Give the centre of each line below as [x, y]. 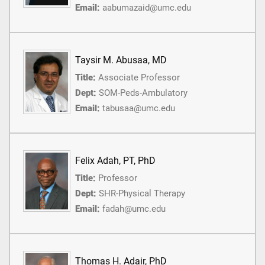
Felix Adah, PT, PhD [115, 161]
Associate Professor [139, 78]
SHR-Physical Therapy [142, 194]
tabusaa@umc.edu [139, 109]
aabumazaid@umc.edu [147, 8]
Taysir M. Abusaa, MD [121, 60]
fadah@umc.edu [134, 209]
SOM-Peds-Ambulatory [143, 93]
